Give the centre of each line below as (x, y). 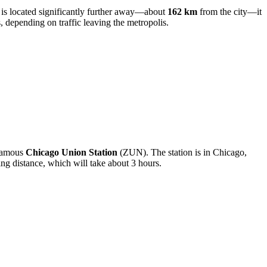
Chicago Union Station (72, 152)
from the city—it (229, 11)
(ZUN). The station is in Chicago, (182, 152)
